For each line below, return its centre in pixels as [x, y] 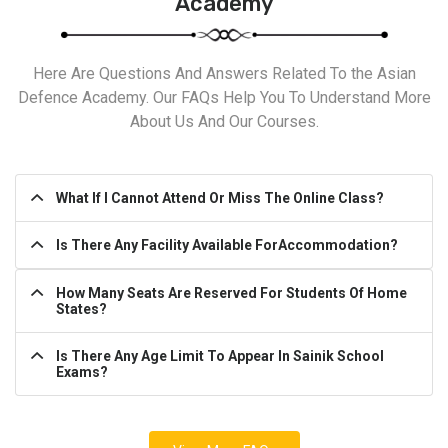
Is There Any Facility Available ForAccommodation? [227, 245]
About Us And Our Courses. [224, 122]
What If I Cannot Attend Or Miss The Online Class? [220, 198]
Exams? [82, 372]
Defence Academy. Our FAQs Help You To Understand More [224, 98]
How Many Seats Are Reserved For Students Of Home [231, 293]
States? [81, 309]
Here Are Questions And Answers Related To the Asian [224, 74]
